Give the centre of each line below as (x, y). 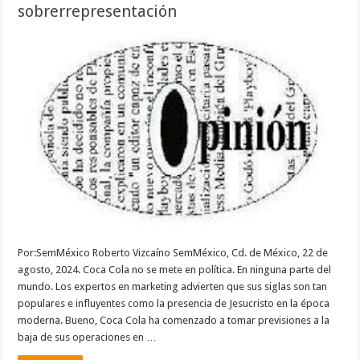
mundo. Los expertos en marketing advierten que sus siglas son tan (173, 286)
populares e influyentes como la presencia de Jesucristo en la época (174, 303)
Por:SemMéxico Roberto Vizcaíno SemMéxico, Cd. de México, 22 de (173, 252)
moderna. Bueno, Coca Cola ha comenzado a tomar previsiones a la (174, 320)
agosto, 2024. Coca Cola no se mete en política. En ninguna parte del (175, 269)
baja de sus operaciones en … (88, 337)
